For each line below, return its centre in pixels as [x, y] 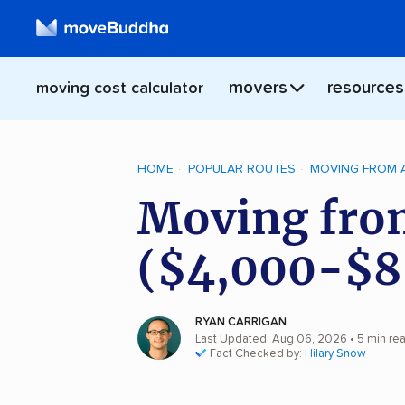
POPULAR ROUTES [242, 169]
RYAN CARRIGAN [241, 323]
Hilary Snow [335, 354]
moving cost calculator [120, 89]
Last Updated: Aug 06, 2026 [271, 340]
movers [258, 89]
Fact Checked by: [257, 354]
